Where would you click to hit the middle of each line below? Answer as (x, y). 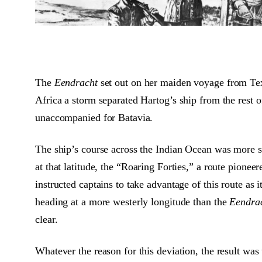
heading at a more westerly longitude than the (131, 202)
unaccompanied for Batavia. (94, 118)
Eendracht (76, 82)
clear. (46, 219)
